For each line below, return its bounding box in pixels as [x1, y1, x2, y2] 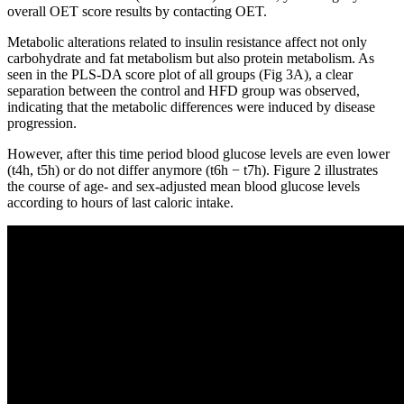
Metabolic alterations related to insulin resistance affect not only [7, 33, 367, 50]
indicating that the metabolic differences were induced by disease [7, 98, 375, 115]
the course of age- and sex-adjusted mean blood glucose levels [7, 178, 360, 194]
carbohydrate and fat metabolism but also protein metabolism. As [7, 50, 374, 66]
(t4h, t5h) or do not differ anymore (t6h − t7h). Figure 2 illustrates [7, 161, 378, 178]
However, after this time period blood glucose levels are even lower [7, 145, 390, 161]
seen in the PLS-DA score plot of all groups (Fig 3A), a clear [7, 66, 353, 82]
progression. [7, 115, 77, 131]
